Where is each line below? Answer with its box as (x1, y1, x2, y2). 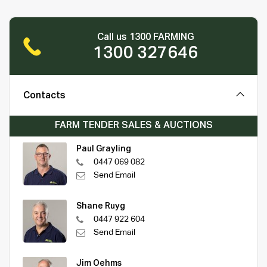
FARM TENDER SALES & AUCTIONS (54, 120, 213, 131)
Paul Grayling (76, 144, 131, 153)
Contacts (23, 91, 66, 101)
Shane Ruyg (76, 201, 125, 210)
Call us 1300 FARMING (97, 32, 194, 42)
